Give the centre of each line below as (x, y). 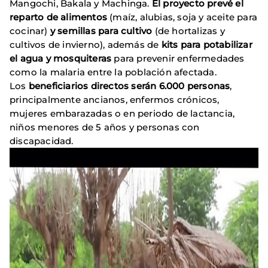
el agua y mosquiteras (62, 58)
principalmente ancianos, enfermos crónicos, (115, 99)
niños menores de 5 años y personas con (105, 127)
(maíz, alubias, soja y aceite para (184, 17)
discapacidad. (42, 141)
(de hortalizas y (188, 31)
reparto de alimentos (60, 17)
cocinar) (29, 31)
